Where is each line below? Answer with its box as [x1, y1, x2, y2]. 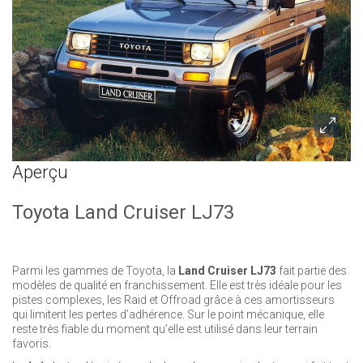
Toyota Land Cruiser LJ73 [12, 201, 234, 224]
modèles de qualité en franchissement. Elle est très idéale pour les [12, 279, 342, 292]
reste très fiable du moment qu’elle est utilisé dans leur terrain [12, 322, 318, 335]
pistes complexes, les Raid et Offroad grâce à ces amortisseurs [12, 293, 335, 306]
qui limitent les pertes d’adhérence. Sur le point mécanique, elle [12, 308, 324, 321]
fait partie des [276, 264, 347, 277]
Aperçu [12, 162, 68, 182]
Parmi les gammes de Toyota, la [12, 264, 178, 277]
